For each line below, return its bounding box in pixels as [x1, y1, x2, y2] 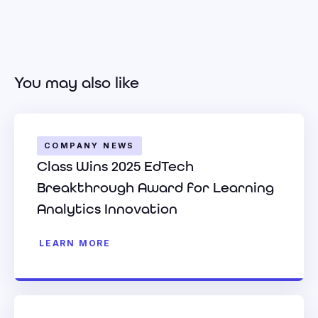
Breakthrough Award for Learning [37, 179, 274, 197]
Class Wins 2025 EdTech [37, 158, 194, 175]
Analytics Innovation [37, 200, 177, 218]
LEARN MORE [39, 238, 111, 249]
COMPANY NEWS [44, 141, 135, 151]
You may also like [14, 74, 139, 92]
